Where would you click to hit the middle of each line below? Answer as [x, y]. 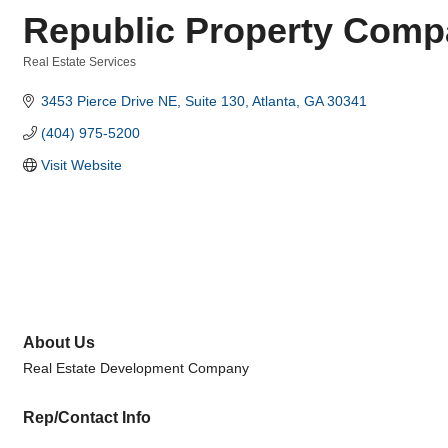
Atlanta [273, 101]
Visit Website [81, 165]
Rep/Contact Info [87, 417]
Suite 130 [214, 101]
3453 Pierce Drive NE [108, 101]
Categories [53, 75]
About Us [59, 342]
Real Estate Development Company [136, 368]
